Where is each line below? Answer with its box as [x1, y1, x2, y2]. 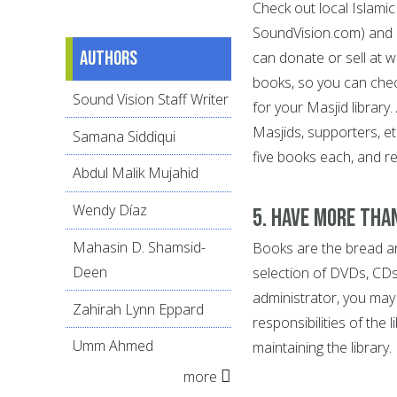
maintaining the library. [253, 337, 392, 357]
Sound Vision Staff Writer [73, 89, 229, 109]
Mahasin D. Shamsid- [73, 237, 206, 257]
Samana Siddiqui [73, 126, 175, 146]
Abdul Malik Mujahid [73, 163, 198, 183]
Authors [80, 46, 137, 72]
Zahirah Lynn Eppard [73, 299, 204, 319]
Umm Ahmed [73, 336, 153, 356]
